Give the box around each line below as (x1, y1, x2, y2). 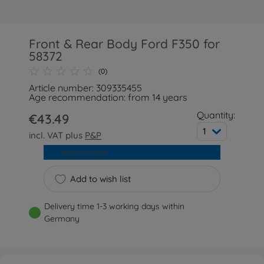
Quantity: (196, 109, 235, 121)
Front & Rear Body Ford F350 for (29, 36, 220, 51)
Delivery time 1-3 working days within (44, 201, 185, 212)
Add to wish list (70, 173, 131, 184)
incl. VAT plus (29, 130, 85, 141)
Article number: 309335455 (29, 82, 143, 94)
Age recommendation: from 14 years (29, 91, 188, 103)
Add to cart (60, 147, 107, 158)
